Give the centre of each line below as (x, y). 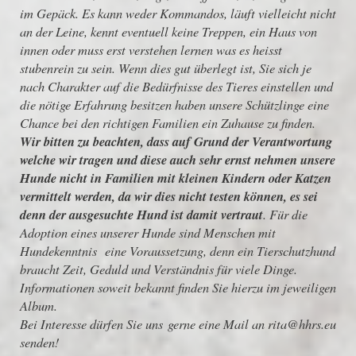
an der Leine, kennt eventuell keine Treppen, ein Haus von (168, 31)
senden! (40, 342)
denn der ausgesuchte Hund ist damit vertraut (141, 215)
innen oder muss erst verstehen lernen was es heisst (151, 50)
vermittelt (46, 196)
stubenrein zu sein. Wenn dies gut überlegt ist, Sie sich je (166, 68)
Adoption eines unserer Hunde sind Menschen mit (148, 232)
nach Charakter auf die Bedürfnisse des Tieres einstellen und (176, 86)
